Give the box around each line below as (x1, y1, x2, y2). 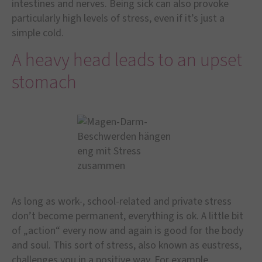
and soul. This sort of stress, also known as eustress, (12, 237, 242, 253)
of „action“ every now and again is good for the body (12, 223, 243, 238)
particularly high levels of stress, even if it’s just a (12, 11, 225, 26)
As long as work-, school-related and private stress (12, 194, 232, 209)
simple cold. (12, 26, 64, 41)
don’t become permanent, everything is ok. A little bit (12, 208, 243, 223)
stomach (12, 68, 77, 96)
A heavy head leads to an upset (12, 46, 242, 74)
